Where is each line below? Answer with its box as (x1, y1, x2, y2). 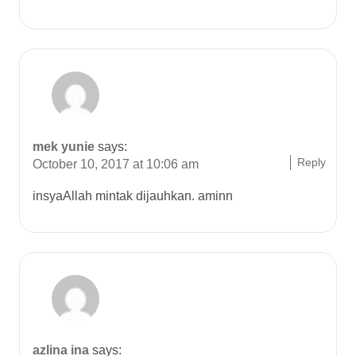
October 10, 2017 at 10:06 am (33, 157, 199, 171)
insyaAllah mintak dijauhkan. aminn (33, 189, 233, 203)
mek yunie (33, 140, 95, 153)
